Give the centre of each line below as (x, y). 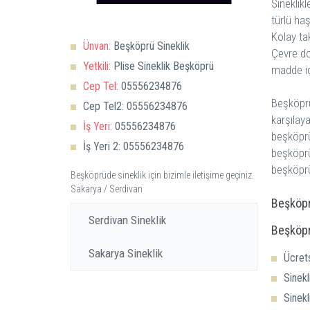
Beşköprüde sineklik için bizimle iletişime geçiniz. (162, 175)
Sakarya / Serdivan (107, 189)
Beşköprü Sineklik (150, 46)
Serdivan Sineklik (127, 220)
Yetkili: (97, 66)
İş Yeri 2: (102, 146)
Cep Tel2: (103, 106)
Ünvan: (97, 46)
